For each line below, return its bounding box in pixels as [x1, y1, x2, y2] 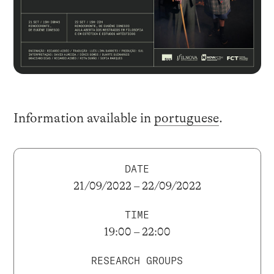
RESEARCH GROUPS [91, 254, 183, 267]
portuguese [154, 110, 219, 125]
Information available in [13, 110, 154, 125]
